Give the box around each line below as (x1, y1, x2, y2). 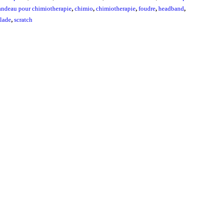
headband (158, 5, 185, 12)
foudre (139, 5, 156, 12)
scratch (14, 16, 33, 23)
